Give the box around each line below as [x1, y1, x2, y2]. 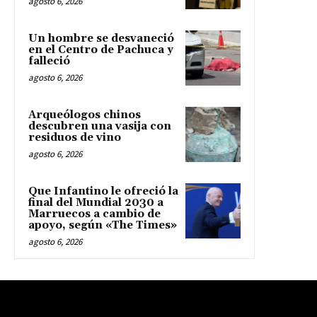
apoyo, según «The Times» [28, 219, 177, 233]
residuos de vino [28, 131, 124, 145]
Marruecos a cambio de [28, 207, 161, 221]
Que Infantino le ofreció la [28, 185, 178, 199]
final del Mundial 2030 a [28, 196, 163, 210]
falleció [28, 54, 70, 69]
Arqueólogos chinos [28, 108, 141, 122]
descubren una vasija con [28, 120, 171, 134]
